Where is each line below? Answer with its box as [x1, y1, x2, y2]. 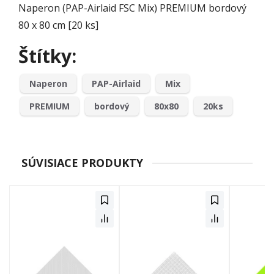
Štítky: [18, 43, 76, 69]
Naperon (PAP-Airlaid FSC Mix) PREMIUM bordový [18, 1, 246, 15]
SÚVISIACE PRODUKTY [21, 155, 143, 171]
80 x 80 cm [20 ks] [18, 18, 98, 32]
